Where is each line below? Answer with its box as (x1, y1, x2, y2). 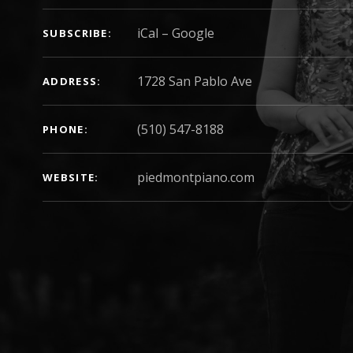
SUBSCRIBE (43, 26, 108, 40)
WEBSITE (43, 170, 95, 184)
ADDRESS (43, 74, 98, 88)
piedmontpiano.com (137, 169, 255, 186)
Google (172, 24, 214, 42)
